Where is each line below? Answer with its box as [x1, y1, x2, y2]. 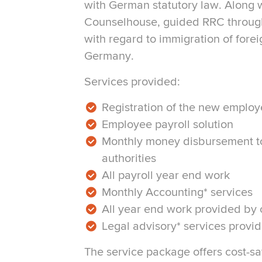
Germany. [84, 50, 135, 63]
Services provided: [84, 76, 181, 89]
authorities [102, 153, 157, 166]
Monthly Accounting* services [102, 187, 253, 199]
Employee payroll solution [102, 119, 234, 132]
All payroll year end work [102, 170, 230, 182]
